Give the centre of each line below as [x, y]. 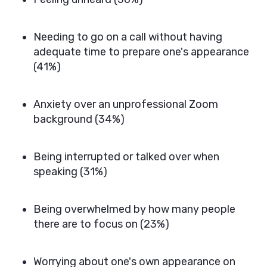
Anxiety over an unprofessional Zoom [126, 104]
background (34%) [79, 119]
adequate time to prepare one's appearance [141, 52]
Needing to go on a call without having [128, 37]
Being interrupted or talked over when [126, 157]
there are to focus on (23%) [101, 224]
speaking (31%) [70, 172]
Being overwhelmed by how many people [134, 209]
